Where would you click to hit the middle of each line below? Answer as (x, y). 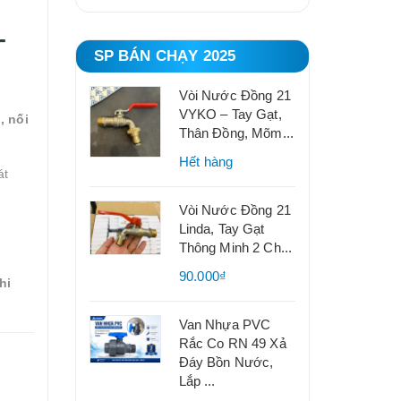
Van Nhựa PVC (225, 324)
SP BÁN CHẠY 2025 (165, 56)
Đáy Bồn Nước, (226, 362)
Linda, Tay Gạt (222, 229)
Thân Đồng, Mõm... (236, 133)
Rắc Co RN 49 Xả (232, 343)
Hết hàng (206, 162)
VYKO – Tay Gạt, (230, 114)
